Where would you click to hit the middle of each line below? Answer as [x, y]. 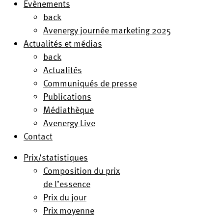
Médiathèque [69, 109]
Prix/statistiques [56, 157]
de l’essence [67, 183]
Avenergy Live [69, 123]
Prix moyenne [69, 210]
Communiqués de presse [90, 83]
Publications [67, 96]
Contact [38, 136]
